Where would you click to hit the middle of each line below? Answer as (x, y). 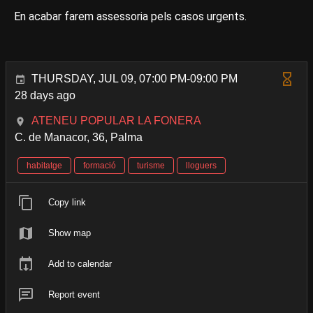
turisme (151, 166)
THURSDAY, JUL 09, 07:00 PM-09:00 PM (134, 79)
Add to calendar (80, 264)
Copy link (67, 203)
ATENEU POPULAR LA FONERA (116, 121)
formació (100, 166)
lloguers (201, 166)
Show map (70, 233)
